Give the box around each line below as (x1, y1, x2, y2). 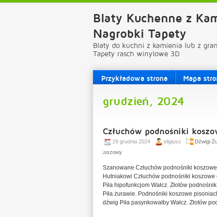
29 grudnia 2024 (112, 139, 150, 144)
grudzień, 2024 (103, 94, 184, 108)
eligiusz (164, 139, 181, 144)
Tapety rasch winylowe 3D (93, 49, 180, 58)
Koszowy (100, 149, 122, 155)
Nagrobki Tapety (93, 26, 186, 41)
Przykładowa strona (101, 74, 168, 82)
